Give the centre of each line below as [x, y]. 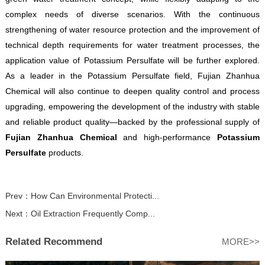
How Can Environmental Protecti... [95, 196]
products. [64, 153]
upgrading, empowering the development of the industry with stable [132, 107]
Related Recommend [54, 242]
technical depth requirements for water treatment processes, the [132, 45]
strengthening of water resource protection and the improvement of [132, 30]
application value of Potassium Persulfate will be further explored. [132, 61]
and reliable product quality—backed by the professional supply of [132, 122]
